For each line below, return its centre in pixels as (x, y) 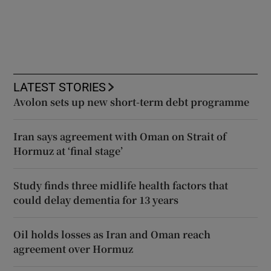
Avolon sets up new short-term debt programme (132, 102)
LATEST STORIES (60, 87)
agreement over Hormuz (73, 249)
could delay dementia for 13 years (96, 200)
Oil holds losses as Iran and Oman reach (112, 234)
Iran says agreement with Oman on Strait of (120, 136)
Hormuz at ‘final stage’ (68, 151)
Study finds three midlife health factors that (121, 185)
